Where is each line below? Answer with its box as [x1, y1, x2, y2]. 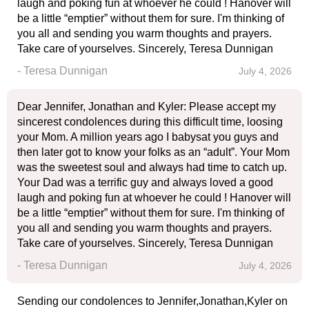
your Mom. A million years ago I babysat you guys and [17, 131, 279, 143]
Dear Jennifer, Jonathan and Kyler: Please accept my [17, 101, 276, 112]
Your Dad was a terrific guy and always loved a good [17, 177, 273, 188]
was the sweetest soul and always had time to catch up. [17, 161, 287, 173]
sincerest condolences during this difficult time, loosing [17, 116, 283, 128]
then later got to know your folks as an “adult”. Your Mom [17, 146, 290, 158]
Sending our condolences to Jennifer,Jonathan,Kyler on [17, 295, 288, 307]
